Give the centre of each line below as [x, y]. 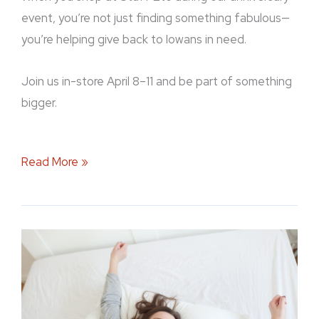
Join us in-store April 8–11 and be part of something [157, 81]
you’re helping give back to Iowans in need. [134, 39]
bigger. [39, 102]
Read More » [55, 161]
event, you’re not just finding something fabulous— [156, 17]
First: [33, 282]
